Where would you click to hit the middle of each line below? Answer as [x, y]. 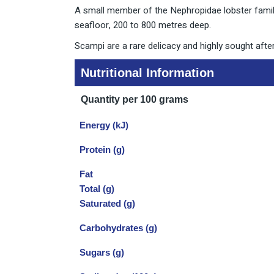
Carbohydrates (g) [118, 228]
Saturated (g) [107, 203]
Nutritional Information [147, 72]
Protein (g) [102, 149]
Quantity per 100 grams [135, 99]
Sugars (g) [102, 252]
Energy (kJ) [104, 125]
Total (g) [97, 188]
